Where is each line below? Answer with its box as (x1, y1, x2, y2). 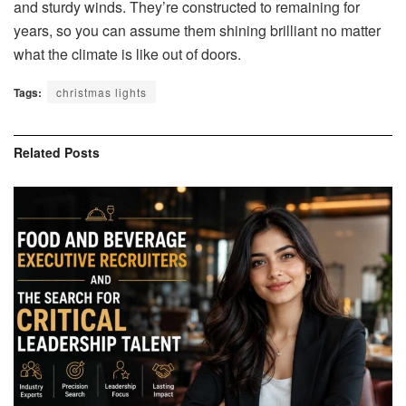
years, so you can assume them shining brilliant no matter (14, 19, 381, 41)
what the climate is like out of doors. (14, 43, 241, 64)
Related (14, 142, 61, 161)
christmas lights (56, 83, 147, 100)
